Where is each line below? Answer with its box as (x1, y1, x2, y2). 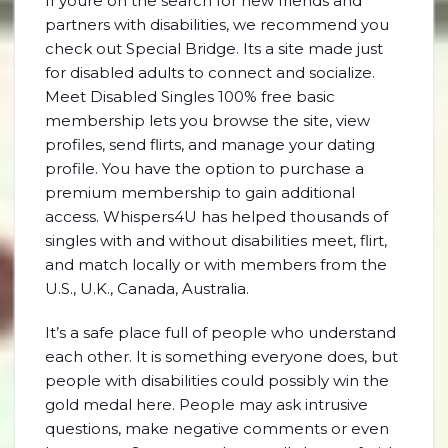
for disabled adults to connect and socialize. (45, 63, 375, 82)
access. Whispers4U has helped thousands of (45, 207, 388, 226)
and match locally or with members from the (45, 255, 387, 274)
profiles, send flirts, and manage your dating (45, 135, 375, 154)
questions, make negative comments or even (45, 419, 389, 438)
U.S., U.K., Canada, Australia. (45, 279, 249, 298)
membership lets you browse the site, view (45, 111, 370, 130)
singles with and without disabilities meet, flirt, (45, 231, 387, 250)
